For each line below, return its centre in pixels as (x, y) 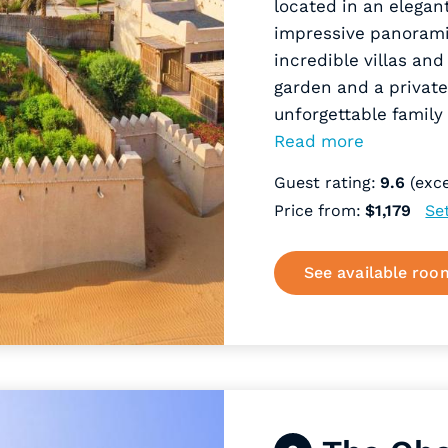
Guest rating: (327, 182)
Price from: (320, 210)
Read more (319, 141)
